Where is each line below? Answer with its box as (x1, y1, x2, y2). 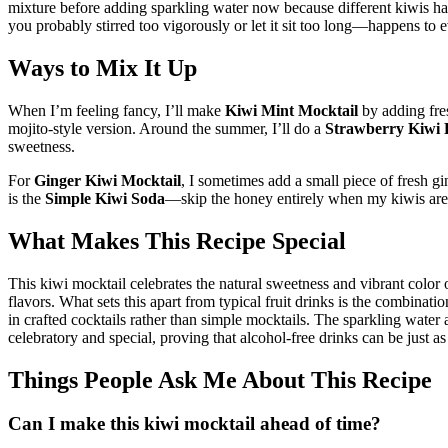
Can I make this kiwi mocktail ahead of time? (8, 413, 381, 435)
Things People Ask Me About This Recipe (8, 366, 432, 393)
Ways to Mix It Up (8, 54, 197, 81)
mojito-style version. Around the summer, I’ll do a (8, 119, 325, 137)
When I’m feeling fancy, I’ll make (8, 101, 225, 119)
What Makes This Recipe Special (8, 227, 346, 254)
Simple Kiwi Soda (45, 189, 165, 207)
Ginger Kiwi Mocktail (34, 171, 181, 189)
